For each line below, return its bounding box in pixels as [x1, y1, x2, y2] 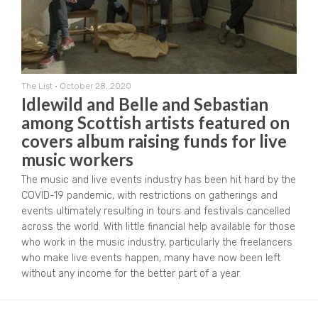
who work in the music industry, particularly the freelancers [21, 236, 292, 249]
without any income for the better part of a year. [21, 268, 241, 280]
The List [21, 81, 53, 92]
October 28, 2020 [60, 81, 131, 92]
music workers [21, 149, 133, 170]
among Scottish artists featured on [21, 112, 290, 133]
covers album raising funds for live [21, 131, 287, 152]
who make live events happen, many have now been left [21, 252, 280, 265]
